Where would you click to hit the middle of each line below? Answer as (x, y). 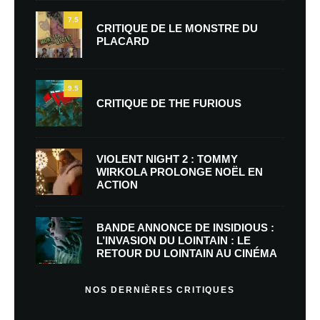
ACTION (117, 184)
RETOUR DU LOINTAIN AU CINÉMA (187, 253)
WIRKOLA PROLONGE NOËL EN (180, 171)
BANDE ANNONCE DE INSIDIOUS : (185, 227)
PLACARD (123, 41)
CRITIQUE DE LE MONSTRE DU (177, 28)
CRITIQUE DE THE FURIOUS (169, 103)
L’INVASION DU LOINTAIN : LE (174, 240)
